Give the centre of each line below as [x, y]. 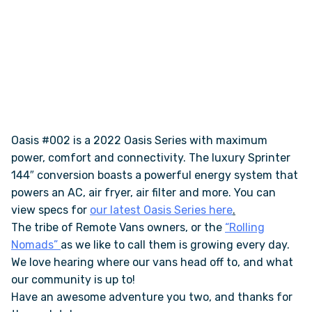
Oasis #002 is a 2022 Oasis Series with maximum [139, 141]
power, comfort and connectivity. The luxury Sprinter [151, 158]
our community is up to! [73, 280]
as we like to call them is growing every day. [175, 245]
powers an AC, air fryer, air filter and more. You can [143, 193]
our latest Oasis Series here [161, 210]
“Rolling [245, 228]
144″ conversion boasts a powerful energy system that [155, 175]
